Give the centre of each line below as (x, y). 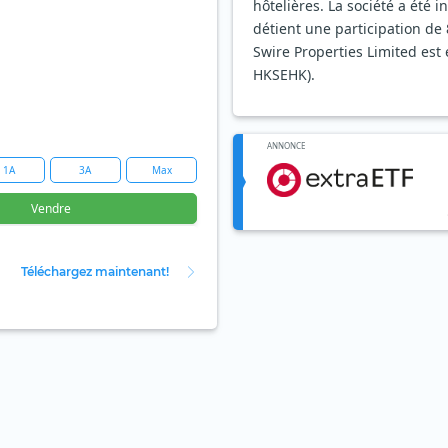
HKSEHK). (284, 75)
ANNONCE (286, 146)
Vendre (51, 209)
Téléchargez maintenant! (95, 271)
